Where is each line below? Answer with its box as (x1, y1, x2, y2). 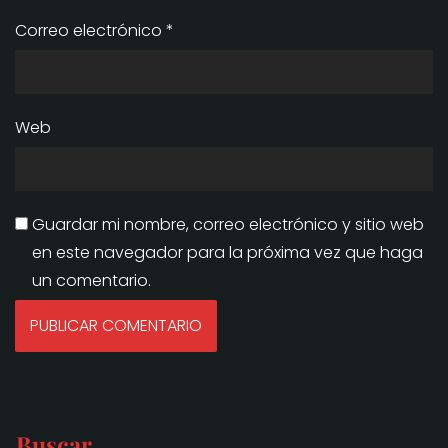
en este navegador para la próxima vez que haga (31, 241, 423, 264)
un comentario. (31, 269, 151, 292)
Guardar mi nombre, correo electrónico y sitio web (31, 213, 424, 236)
